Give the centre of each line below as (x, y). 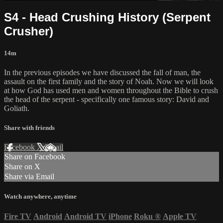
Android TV (85, 216)
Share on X (22, 167)
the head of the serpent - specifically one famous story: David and (107, 99)
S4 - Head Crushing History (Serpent (107, 17)
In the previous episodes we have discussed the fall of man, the (102, 72)
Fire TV (18, 216)
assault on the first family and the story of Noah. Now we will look (109, 81)
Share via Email (29, 177)
